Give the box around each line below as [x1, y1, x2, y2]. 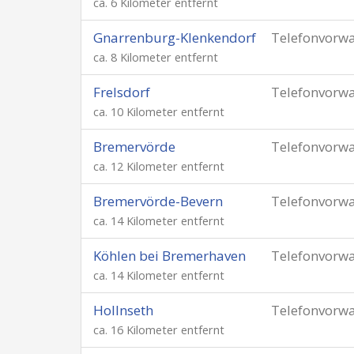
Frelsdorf [93, 83, 150, 101]
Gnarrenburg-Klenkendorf [93, 28, 256, 47]
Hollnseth [93, 301, 153, 319]
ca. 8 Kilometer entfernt [93, 50, 218, 65]
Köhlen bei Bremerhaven [93, 247, 246, 265]
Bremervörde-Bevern [93, 192, 223, 210]
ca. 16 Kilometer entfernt [93, 322, 224, 337]
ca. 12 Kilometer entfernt [93, 159, 224, 174]
